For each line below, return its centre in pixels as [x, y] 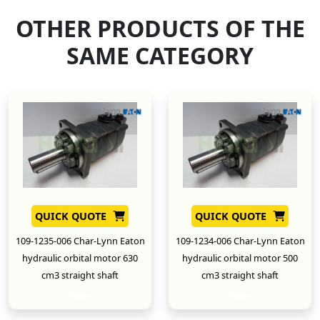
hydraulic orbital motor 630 [80, 257]
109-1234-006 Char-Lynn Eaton [240, 240]
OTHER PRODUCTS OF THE [160, 28]
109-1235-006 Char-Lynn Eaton [80, 240]
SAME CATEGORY [160, 55]
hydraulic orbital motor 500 [240, 257]
